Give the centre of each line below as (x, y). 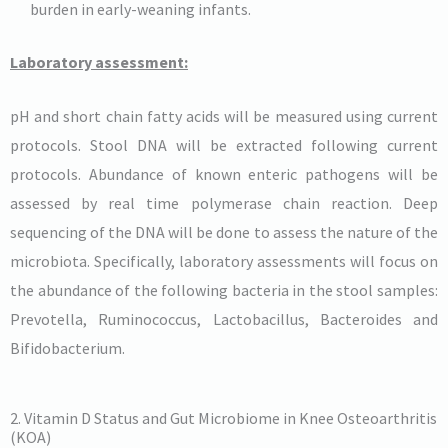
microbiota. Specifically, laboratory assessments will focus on (224, 261)
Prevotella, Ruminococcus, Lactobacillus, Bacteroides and (224, 319)
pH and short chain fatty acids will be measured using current (224, 116)
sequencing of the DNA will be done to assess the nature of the (224, 232)
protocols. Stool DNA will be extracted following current (224, 145)
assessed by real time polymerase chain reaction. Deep (224, 203)
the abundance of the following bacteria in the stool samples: (224, 290)
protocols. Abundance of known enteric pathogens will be (224, 174)
